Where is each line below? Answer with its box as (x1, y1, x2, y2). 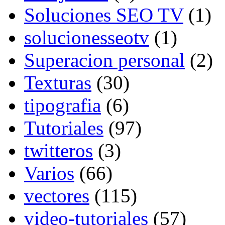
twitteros (24, 140, 93, 162)
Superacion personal (24, 49, 185, 71)
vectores (24, 185, 89, 207)
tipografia (24, 94, 101, 117)
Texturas (24, 72, 91, 94)
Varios (24, 162, 74, 184)
